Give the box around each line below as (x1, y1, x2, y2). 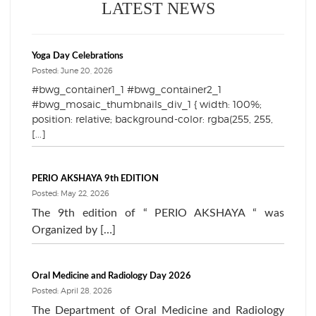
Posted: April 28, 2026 (32, 285, 112, 296)
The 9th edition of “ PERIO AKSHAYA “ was (32, 207, 284, 219)
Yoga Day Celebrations (32, 51, 123, 61)
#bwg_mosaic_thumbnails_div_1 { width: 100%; (32, 97, 262, 110)
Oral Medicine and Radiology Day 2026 (32, 270, 191, 281)
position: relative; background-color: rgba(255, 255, (32, 112, 273, 125)
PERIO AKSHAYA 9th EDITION (32, 173, 159, 183)
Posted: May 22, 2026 (32, 188, 109, 198)
